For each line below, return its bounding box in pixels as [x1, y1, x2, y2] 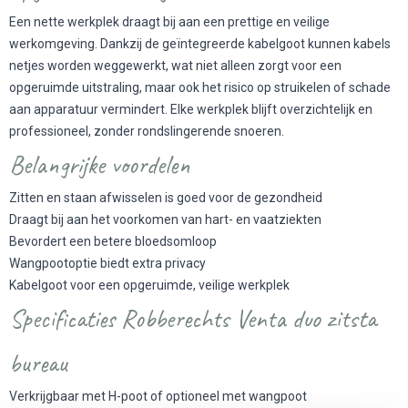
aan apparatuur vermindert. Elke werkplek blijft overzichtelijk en [9, 101, 372, 117]
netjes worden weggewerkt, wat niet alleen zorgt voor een [9, 57, 342, 73]
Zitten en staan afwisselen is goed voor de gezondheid [9, 189, 322, 205]
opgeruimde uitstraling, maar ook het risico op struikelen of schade [9, 79, 391, 95]
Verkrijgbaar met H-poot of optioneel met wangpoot [9, 388, 307, 403]
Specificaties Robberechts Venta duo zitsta [9, 301, 376, 334]
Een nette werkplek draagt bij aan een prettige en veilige [9, 14, 330, 29]
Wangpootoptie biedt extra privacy [9, 255, 206, 270]
